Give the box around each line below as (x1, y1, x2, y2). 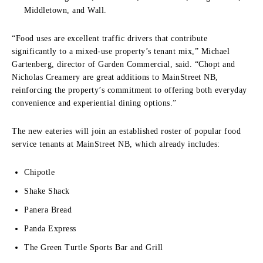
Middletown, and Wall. (24, 5, 107, 15)
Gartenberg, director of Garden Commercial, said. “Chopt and (12, 59, 235, 69)
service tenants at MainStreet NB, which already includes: (12, 139, 220, 149)
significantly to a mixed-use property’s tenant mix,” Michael (12, 46, 230, 56)
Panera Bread (24, 205, 72, 214)
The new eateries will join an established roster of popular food (12, 126, 241, 136)
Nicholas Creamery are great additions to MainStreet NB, (12, 72, 218, 82)
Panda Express (24, 224, 76, 233)
